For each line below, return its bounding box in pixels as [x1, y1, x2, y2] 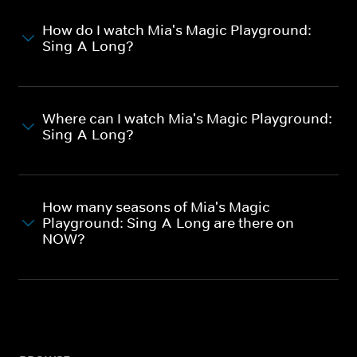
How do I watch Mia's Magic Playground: [42, 21, 312, 39]
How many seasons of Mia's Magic [42, 198, 270, 216]
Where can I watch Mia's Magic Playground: [42, 109, 332, 127]
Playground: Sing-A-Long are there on [42, 214, 294, 232]
